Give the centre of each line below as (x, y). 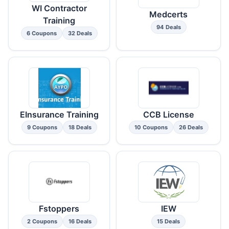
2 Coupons (42, 221)
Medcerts (168, 14)
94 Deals (168, 27)
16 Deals (80, 221)
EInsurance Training (59, 114)
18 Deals (80, 127)
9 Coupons (42, 127)
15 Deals (168, 221)
